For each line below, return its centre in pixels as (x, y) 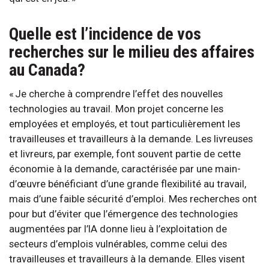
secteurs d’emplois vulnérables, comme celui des (118, 243)
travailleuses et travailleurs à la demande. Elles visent (127, 258)
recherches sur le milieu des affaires (132, 52)
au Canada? (54, 70)
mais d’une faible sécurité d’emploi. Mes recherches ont (133, 198)
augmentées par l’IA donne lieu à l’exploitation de (118, 228)
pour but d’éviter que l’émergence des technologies (123, 213)
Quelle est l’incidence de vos (105, 34)
